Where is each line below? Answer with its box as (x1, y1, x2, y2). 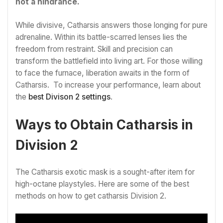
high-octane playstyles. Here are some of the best (15, 179, 189, 189)
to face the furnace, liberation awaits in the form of (15, 68, 190, 78)
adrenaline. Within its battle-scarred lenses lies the (15, 32, 187, 42)
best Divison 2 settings (28, 92, 111, 102)
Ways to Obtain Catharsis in (15, 117, 193, 133)
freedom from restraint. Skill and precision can (15, 44, 173, 54)
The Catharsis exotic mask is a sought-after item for (15, 167, 195, 177)
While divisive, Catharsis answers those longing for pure (15, 20, 208, 30)
